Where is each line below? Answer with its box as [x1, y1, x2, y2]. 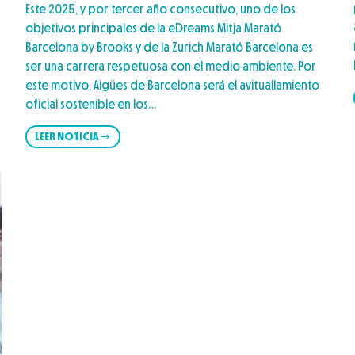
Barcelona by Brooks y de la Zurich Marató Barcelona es [25, 39, 314, 55]
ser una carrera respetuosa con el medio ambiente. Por [25, 58, 317, 74]
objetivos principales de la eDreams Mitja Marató [25, 20, 282, 36]
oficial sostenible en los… [25, 96, 157, 112]
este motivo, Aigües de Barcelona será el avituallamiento [25, 77, 320, 93]
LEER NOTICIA [35, 128, 100, 143]
